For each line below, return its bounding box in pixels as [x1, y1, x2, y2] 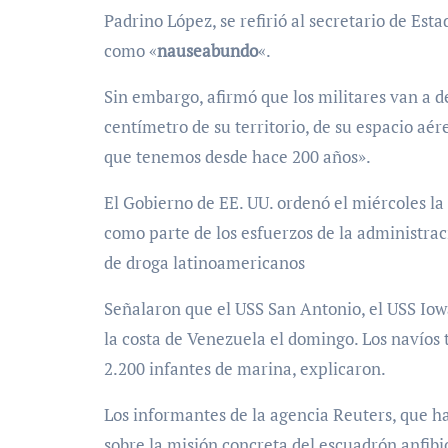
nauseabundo [157, 39, 258, 62]
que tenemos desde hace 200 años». [104, 145, 371, 168]
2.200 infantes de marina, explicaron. [104, 357, 386, 380]
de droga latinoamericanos [104, 251, 305, 274]
